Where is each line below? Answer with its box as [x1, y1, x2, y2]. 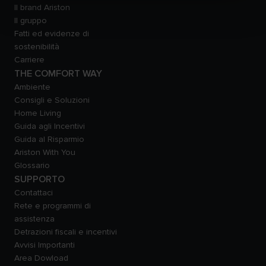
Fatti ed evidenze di [14, 28, 89, 39]
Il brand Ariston [14, 2, 70, 12]
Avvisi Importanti [14, 240, 75, 250]
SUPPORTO [14, 173, 65, 185]
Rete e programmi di [14, 201, 91, 211]
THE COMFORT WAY [14, 68, 102, 80]
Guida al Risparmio [14, 134, 84, 144]
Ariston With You [14, 147, 75, 157]
